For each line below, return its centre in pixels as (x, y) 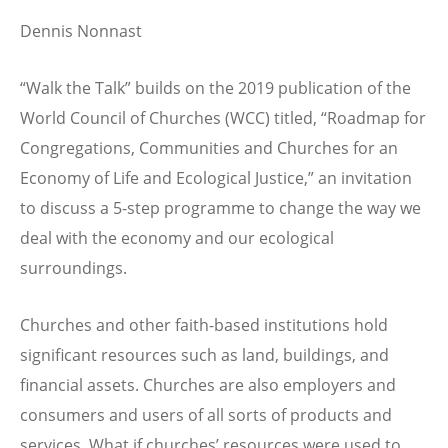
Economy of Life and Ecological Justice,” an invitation (216, 177)
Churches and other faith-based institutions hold (204, 325)
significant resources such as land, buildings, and (204, 355)
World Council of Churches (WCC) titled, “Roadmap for (223, 117)
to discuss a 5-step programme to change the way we (220, 207)
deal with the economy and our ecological (177, 237)
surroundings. (73, 267)
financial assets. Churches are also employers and (208, 385)
